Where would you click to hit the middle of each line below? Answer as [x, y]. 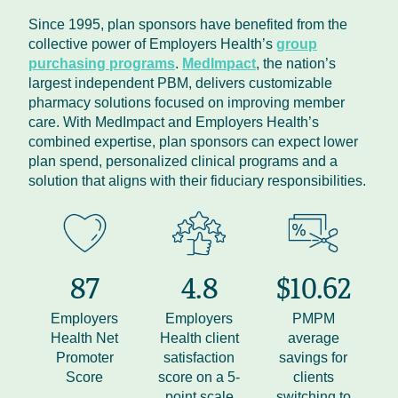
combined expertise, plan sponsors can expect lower [193, 142]
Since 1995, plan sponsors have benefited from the [188, 24]
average [313, 338]
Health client [199, 338]
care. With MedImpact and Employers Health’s [174, 122]
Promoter [84, 358]
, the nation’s [296, 64]
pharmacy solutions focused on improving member [187, 103]
